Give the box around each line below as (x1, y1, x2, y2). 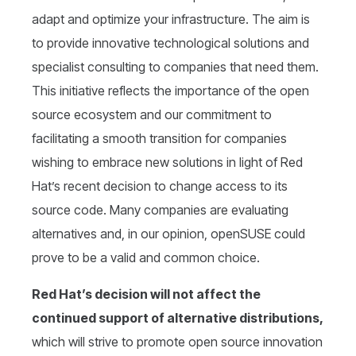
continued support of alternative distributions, (32, 310, 323, 327)
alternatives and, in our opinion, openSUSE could (32, 226, 305, 242)
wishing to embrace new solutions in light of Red (32, 154, 303, 171)
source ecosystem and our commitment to (32, 106, 272, 123)
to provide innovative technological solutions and (32, 35, 309, 52)
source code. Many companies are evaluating (32, 202, 288, 219)
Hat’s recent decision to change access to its (32, 178, 288, 195)
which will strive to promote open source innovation (32, 334, 323, 350)
